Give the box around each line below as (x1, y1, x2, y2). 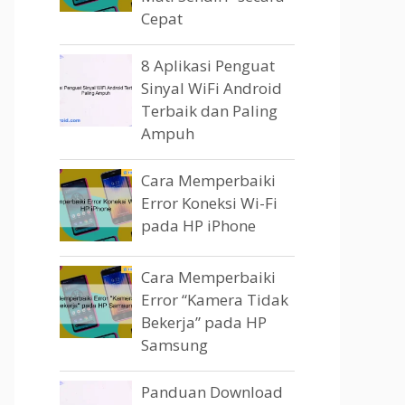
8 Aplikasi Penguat (141, 55, 275, 76)
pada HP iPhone (141, 215, 256, 236)
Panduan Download (141, 381, 283, 402)
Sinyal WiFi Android (141, 78, 282, 99)
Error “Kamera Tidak (141, 289, 288, 310)
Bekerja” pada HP (141, 312, 267, 333)
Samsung (141, 334, 208, 355)
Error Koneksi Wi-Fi (141, 193, 278, 213)
